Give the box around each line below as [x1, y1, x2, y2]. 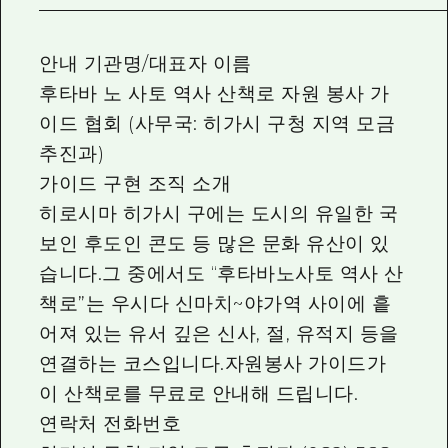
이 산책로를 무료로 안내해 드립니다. [39, 382, 359, 406]
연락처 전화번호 [39, 412, 182, 436]
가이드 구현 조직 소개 [39, 172, 232, 196]
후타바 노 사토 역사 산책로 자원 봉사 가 [39, 82, 390, 106]
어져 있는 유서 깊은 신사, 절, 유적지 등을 [39, 322, 399, 346]
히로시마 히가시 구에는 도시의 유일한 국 [39, 202, 399, 226]
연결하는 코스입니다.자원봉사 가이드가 [39, 352, 387, 376]
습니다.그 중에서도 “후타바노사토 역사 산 [39, 262, 404, 286]
